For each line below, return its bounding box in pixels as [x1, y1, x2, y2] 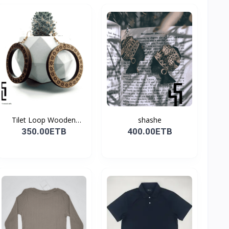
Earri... [34, 125, 54, 135]
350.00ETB [21, 126, 66, 136]
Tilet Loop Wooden [12, 114, 76, 125]
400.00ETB [127, 126, 172, 136]
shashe [138, 114, 162, 125]
